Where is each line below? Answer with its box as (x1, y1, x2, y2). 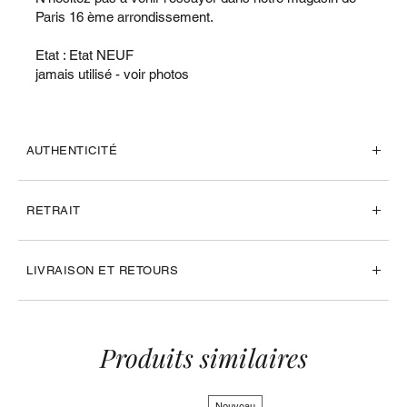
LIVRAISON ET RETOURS (26, 263, 178, 278)
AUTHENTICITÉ (26, 144, 117, 158)
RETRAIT (26, 203, 81, 218)
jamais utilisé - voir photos (35, 65, 189, 82)
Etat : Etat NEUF (35, 46, 134, 63)
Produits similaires (99, 339, 308, 374)
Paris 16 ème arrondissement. (35, 8, 213, 25)
